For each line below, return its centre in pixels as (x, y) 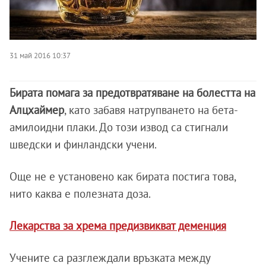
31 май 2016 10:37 (40, 55)
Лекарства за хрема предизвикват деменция (118, 226)
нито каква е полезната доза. (80, 194)
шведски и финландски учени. (83, 144)
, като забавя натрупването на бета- (151, 110)
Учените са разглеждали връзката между (110, 258)
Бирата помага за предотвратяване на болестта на (132, 93)
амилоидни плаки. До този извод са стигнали (119, 127)
